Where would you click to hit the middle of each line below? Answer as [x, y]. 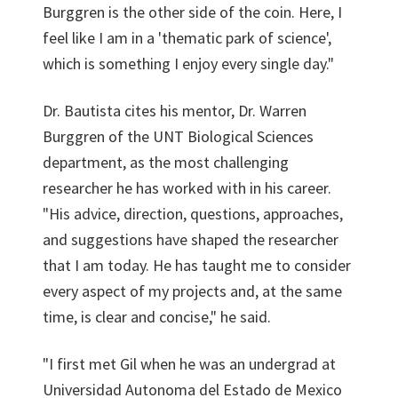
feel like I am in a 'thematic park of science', [187, 38]
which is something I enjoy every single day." [188, 64]
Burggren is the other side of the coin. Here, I [192, 12]
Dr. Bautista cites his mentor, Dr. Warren [175, 111]
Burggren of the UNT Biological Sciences [178, 136]
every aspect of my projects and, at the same [192, 291]
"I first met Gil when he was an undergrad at [189, 364]
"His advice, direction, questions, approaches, [193, 214]
